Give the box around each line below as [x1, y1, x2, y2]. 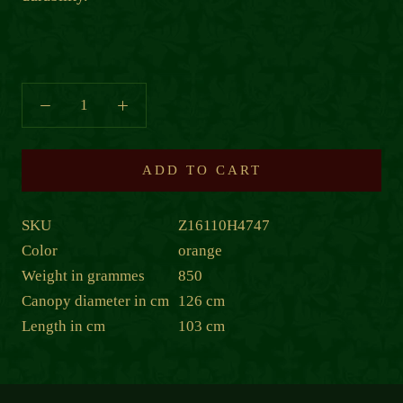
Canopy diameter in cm [22, 291, 169, 309]
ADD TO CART [141, 162, 262, 177]
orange [178, 241, 222, 259]
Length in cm [22, 317, 105, 335]
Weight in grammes [22, 266, 145, 284]
